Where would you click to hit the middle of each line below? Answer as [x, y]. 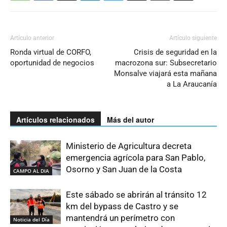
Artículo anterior [32, 38]
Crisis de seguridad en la [175, 52]
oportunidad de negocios [52, 63]
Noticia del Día [31, 219]
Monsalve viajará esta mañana [165, 73]
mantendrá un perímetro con [120, 218]
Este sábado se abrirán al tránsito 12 [136, 195]
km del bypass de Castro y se [122, 206]
